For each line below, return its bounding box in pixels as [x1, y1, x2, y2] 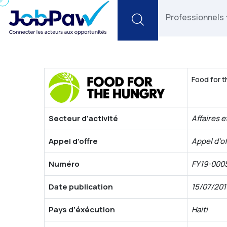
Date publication [49, 181, 113, 192]
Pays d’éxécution [49, 204, 115, 215]
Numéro [49, 158, 80, 169]
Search [143, 11, 185, 28]
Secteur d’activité [49, 112, 118, 124]
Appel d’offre [49, 135, 98, 146]
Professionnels [166, 12, 224, 23]
